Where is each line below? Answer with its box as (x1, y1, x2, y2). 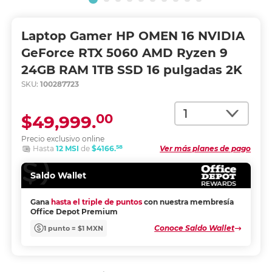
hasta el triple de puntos (50, 197, 142, 207)
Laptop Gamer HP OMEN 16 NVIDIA (21, 29, 245, 43)
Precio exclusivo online (21, 134, 104, 143)
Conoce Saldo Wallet (154, 223, 235, 233)
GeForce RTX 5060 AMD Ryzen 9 (21, 46, 228, 60)
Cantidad (174, 102, 217, 114)
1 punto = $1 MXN (43, 223, 103, 233)
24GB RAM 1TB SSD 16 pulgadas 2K (21, 63, 242, 77)
